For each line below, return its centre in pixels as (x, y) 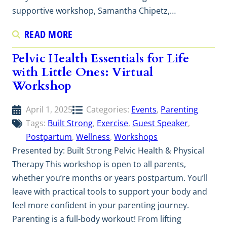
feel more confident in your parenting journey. (101, 205)
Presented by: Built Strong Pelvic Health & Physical (108, 150)
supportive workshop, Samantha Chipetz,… (94, 10)
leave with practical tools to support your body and (110, 191)
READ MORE (49, 34)
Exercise (113, 123)
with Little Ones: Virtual (83, 72)
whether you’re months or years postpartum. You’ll (110, 178)
